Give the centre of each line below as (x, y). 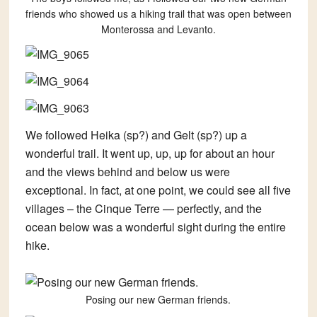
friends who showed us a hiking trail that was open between (158, 14)
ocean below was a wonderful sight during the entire (155, 227)
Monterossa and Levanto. (158, 29)
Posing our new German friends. (158, 300)
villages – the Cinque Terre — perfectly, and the (143, 209)
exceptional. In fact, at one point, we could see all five (158, 190)
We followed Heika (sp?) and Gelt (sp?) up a (136, 135)
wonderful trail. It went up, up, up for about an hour (150, 154)
